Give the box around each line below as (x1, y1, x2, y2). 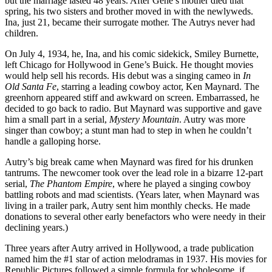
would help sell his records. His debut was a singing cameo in (5, 70, 243, 81)
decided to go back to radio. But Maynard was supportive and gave (5, 103, 262, 114)
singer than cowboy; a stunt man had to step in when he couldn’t (5, 124, 251, 135)
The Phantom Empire (30, 178, 112, 189)
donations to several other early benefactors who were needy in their (5, 211, 265, 222)
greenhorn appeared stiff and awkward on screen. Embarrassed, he (5, 92, 259, 103)
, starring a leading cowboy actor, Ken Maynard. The (56, 81, 259, 92)
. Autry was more (179, 114, 245, 124)
